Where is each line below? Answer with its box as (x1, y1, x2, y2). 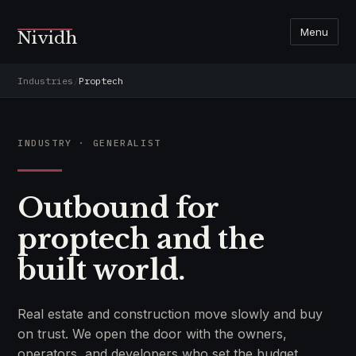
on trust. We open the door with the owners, (17, 326, 287, 342)
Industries (17, 74, 73, 87)
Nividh (17, 28, 77, 48)
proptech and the (17, 222, 265, 256)
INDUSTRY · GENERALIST (17, 137, 161, 149)
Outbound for (17, 191, 219, 225)
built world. (17, 253, 185, 287)
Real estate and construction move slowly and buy (17, 306, 323, 322)
